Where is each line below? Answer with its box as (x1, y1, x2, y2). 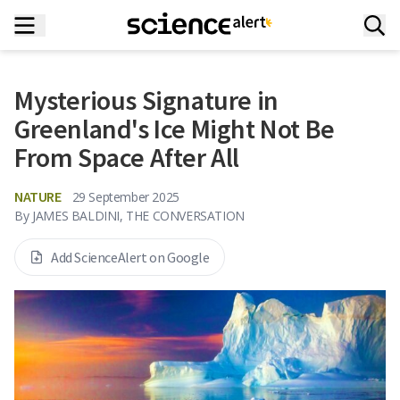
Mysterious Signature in (14, 83, 279, 117)
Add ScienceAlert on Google (51, 248, 210, 266)
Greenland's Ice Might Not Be (14, 112, 335, 146)
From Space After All (14, 140, 240, 174)
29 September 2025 (71, 187, 179, 205)
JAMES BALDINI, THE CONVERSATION (32, 207, 245, 224)
